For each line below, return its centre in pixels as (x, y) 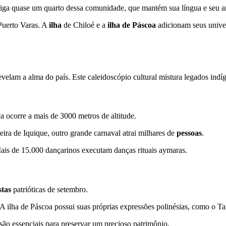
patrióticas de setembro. (49, 189)
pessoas (189, 133)
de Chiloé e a (84, 25)
